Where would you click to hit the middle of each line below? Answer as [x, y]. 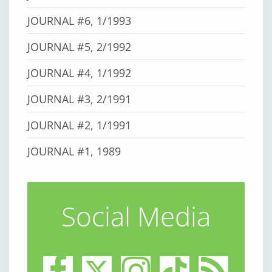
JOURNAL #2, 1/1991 [80, 125]
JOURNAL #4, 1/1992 [80, 73]
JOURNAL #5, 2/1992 [80, 46]
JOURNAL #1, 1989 [74, 151]
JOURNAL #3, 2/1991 [80, 99]
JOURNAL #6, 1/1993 [80, 20]
